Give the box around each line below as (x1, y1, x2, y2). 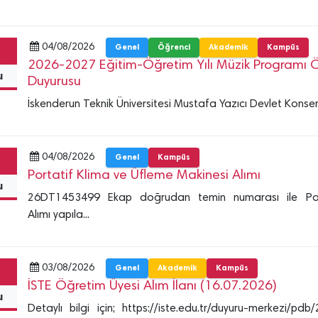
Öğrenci (157, 42, 190, 52)
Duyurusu (27, 75, 81, 89)
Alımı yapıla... (27, 209, 89, 221)
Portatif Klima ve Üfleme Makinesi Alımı (27, 168, 261, 182)
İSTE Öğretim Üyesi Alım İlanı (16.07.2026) (27, 279, 277, 293)
